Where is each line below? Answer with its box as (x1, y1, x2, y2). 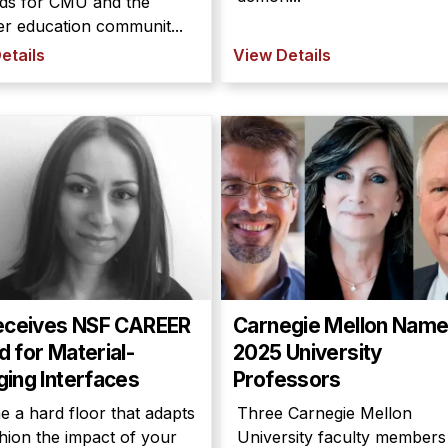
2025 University (233, 340, 383, 365)
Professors (233, 367, 341, 392)
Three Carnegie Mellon (237, 403, 412, 423)
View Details (233, 45, 331, 65)
